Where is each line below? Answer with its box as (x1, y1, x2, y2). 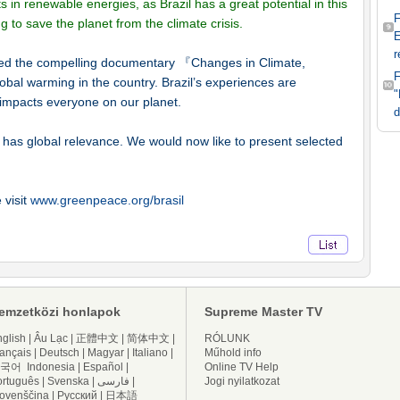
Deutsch (39, 346, 79, 359)
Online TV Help (204, 361, 279, 373)
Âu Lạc (34, 332, 68, 345)
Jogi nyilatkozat (204, 375, 279, 387)
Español (83, 361, 123, 373)
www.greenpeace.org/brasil (30, 193, 184, 207)
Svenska (47, 375, 89, 387)
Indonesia (27, 361, 75, 373)
